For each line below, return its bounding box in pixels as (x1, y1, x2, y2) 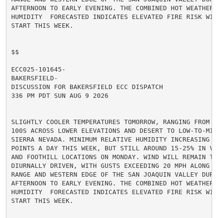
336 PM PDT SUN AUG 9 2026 (11, 91, 109, 99)
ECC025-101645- (11, 65, 66, 73)
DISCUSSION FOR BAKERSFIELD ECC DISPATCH (11, 83, 163, 91)
